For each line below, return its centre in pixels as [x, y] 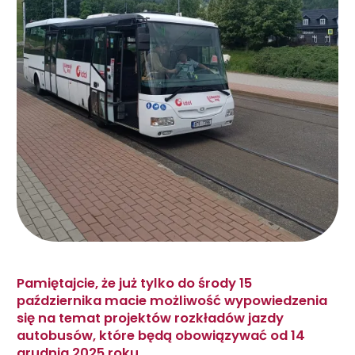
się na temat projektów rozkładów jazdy [150, 318]
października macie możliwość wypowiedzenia [172, 300]
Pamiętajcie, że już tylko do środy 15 [134, 283]
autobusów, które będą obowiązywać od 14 [161, 335]
